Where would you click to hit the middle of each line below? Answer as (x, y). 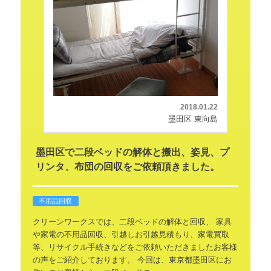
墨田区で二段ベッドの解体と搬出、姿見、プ (132, 152)
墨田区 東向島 (193, 119)
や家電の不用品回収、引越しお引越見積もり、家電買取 (131, 235)
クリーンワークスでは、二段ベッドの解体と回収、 (123, 222)
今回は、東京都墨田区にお (184, 260)
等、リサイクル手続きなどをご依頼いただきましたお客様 (135, 247)
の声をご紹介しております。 (83, 260)
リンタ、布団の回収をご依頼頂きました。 (127, 167)
